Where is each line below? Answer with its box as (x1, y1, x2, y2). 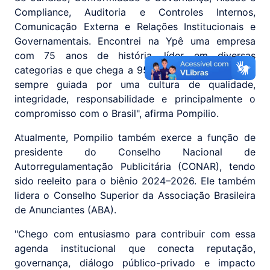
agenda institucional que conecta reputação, (14, 242, 256, 255)
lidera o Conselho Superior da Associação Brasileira (14, 189, 256, 202)
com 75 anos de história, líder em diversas (14, 49, 256, 62)
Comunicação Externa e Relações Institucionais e (14, 20, 256, 33)
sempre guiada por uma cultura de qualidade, (14, 78, 256, 91)
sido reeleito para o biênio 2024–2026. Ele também (14, 175, 256, 187)
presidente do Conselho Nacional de (14, 146, 256, 159)
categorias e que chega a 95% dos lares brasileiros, (14, 64, 256, 77)
